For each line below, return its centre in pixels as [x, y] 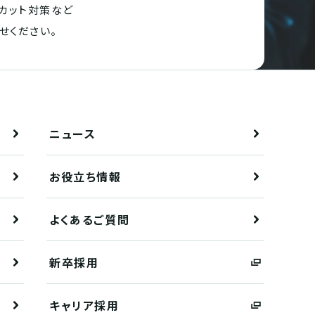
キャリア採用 [84, 305]
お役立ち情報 [85, 176]
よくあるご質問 [90, 219]
